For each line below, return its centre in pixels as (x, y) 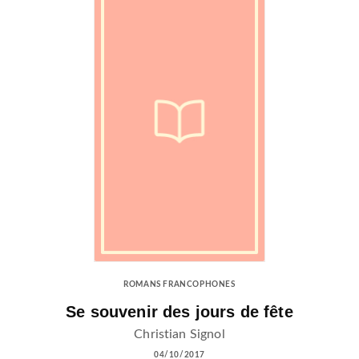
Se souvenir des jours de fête (179, 311)
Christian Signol (179, 334)
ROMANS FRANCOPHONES (179, 284)
